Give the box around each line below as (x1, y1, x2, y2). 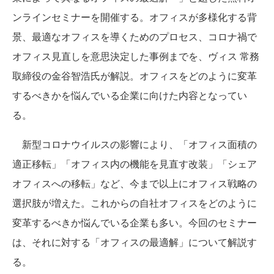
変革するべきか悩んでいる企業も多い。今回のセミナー (12, 215, 257, 229)
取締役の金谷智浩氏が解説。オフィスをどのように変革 (12, 68, 257, 83)
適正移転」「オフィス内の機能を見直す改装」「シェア (12, 157, 257, 171)
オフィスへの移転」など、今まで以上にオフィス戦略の (12, 176, 257, 190)
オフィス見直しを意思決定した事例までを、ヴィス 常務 (12, 49, 259, 63)
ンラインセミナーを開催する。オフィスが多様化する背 (12, 10, 257, 24)
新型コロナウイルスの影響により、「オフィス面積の (12, 137, 257, 151)
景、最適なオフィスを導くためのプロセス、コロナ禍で (12, 29, 257, 43)
